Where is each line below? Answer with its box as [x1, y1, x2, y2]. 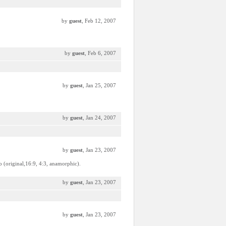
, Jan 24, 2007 [83, 115, 116, 121]
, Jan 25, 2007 [83, 82, 116, 88]
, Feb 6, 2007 [85, 50, 116, 56]
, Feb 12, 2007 [82, 18, 116, 24]
